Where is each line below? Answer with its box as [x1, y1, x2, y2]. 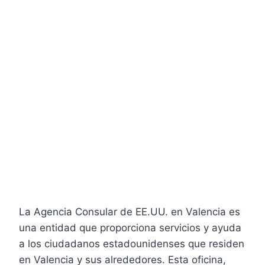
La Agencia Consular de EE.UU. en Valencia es [19, 205, 240, 218]
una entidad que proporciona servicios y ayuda [19, 221, 241, 234]
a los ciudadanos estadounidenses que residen [19, 237, 244, 250]
